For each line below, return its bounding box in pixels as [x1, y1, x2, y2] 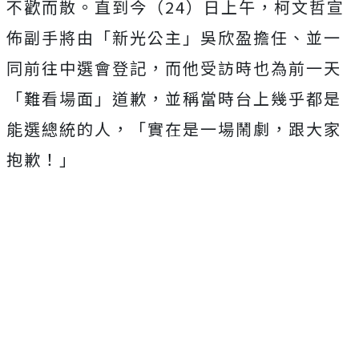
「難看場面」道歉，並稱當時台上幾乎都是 [6, 87, 341, 110]
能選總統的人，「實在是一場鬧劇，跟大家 [6, 117, 341, 140]
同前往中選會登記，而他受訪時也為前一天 [6, 56, 341, 79]
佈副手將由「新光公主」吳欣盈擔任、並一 [6, 26, 341, 49]
